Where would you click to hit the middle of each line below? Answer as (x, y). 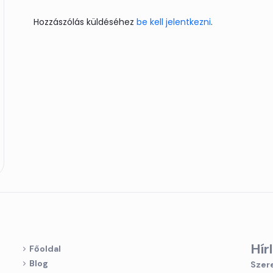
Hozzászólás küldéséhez (85, 22)
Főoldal (45, 249)
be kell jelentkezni (174, 22)
